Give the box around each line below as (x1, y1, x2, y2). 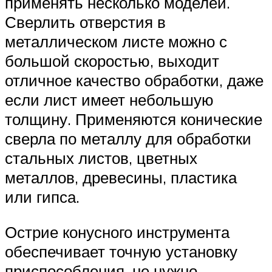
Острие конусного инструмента (5, 222, 229, 242)
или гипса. (5, 187, 80, 207)
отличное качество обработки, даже (5, 70, 263, 90)
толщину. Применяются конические (5, 109, 262, 129)
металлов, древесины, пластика (5, 168, 237, 188)
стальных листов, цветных (5, 148, 197, 168)
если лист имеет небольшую (5, 90, 214, 110)
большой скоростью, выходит (5, 51, 219, 71)
